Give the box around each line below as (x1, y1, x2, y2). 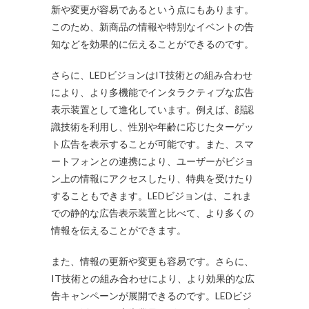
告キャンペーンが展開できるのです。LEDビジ (51, 290, 252, 301)
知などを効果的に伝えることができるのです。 (51, 38, 254, 50)
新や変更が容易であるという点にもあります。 (51, 3, 254, 15)
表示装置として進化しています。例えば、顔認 (51, 103, 254, 115)
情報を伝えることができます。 (51, 224, 186, 236)
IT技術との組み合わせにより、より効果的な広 (51, 272, 255, 284)
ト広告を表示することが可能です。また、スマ (51, 138, 254, 150)
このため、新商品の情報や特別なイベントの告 (51, 21, 254, 32)
